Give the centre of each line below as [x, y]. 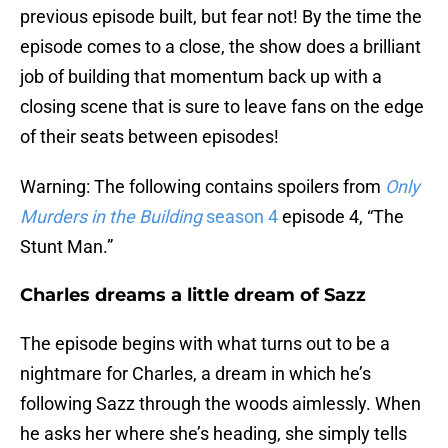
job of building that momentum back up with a [201, 77]
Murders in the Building [113, 217]
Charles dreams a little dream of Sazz [193, 295]
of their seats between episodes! [149, 137]
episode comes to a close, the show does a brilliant [220, 47]
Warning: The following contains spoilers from [202, 187]
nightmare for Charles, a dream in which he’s [195, 374]
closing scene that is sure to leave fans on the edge [222, 107]
